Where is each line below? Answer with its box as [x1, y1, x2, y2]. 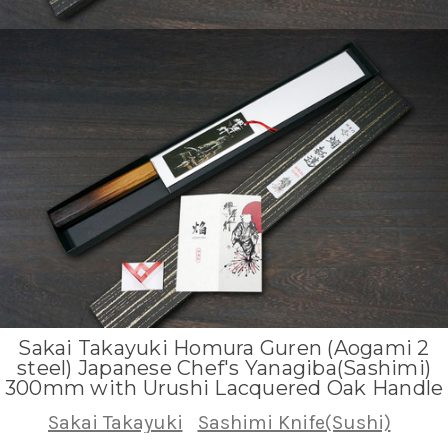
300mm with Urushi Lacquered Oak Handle [4, 376, 444, 400]
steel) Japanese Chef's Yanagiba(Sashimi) [17, 356, 431, 380]
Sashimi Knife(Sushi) [197, 411, 391, 434]
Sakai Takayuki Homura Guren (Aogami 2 [18, 336, 430, 360]
